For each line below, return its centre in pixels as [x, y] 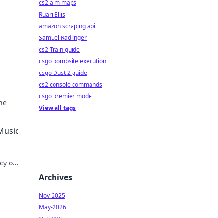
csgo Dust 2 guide [63, 73]
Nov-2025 [52, 195]
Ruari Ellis [52, 14]
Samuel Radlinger [63, 38]
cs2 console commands [71, 84]
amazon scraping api [67, 26]
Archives [55, 177]
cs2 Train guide [59, 49]
